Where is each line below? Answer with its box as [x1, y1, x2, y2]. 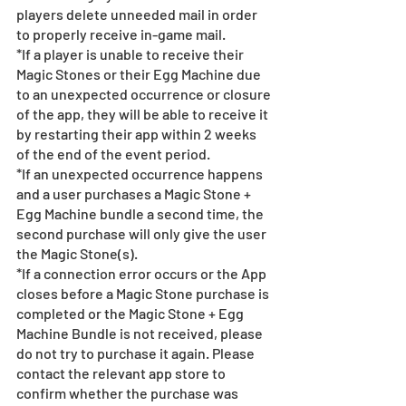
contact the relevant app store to [16, 363, 228, 382]
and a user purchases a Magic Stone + [16, 184, 254, 202]
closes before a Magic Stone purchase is [16, 284, 272, 302]
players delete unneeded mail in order [16, 5, 260, 23]
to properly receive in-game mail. [16, 24, 226, 43]
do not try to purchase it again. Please [16, 343, 257, 362]
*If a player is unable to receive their [16, 44, 246, 63]
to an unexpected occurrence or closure [16, 84, 274, 102]
